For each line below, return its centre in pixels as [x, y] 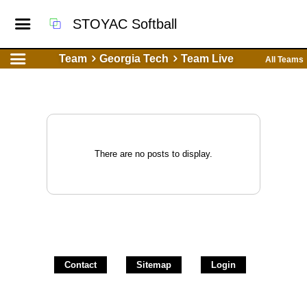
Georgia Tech [134, 59]
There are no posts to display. [153, 154]
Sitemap [154, 265]
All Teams [284, 60]
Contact [81, 265]
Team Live [208, 59]
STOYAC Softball [125, 24]
